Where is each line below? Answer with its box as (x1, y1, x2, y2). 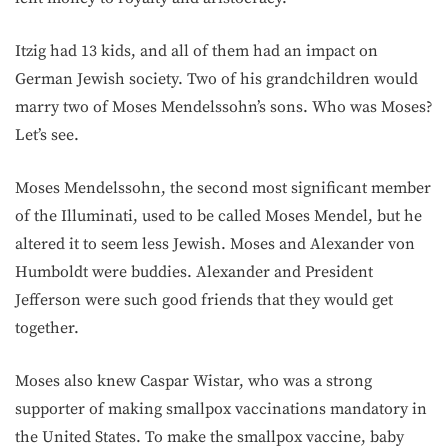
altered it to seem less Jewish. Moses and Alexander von (15, 233, 415, 254)
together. (15, 317, 79, 338)
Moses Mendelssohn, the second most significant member (15, 177, 431, 198)
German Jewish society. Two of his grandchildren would (15, 68, 418, 89)
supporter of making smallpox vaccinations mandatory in (15, 398, 427, 419)
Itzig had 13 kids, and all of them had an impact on (15, 40, 378, 61)
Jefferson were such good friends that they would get (15, 289, 393, 310)
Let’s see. (15, 124, 79, 145)
